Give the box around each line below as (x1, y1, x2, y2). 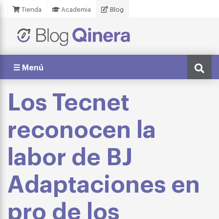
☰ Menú (13, 62, 44, 72)
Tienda (20, 5, 42, 13)
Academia (60, 5, 91, 13)
